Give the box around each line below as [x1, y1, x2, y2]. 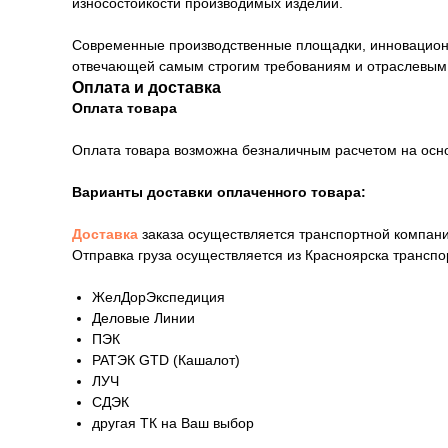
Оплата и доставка [72, 79, 221, 97]
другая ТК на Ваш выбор [92, 415, 254, 432]
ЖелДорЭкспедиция [92, 289, 225, 306]
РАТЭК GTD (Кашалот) [92, 352, 240, 369]
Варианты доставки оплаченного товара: [72, 184, 366, 201]
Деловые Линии [92, 310, 195, 327]
